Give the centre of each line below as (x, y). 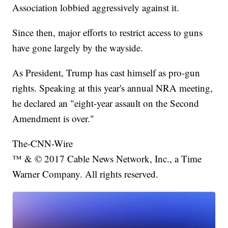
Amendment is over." (53, 118)
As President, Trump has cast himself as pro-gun (106, 72)
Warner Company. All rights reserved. (85, 174)
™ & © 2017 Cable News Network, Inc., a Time (107, 158)
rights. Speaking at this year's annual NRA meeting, (113, 88)
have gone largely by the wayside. (78, 47)
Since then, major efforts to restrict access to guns (108, 32)
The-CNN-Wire (43, 143)
